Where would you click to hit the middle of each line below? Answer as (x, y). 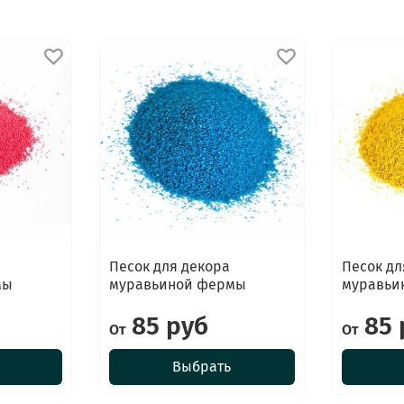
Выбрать (202, 367)
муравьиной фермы (177, 285)
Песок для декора (169, 267)
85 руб (166, 326)
